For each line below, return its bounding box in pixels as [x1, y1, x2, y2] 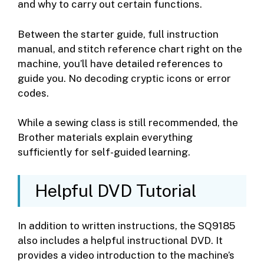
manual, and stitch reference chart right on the [18, 42, 242, 55]
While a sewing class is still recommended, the [18, 117, 238, 129]
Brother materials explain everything [18, 131, 193, 144]
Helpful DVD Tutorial [35, 180, 196, 201]
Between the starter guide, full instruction [18, 28, 219, 40]
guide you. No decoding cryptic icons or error [18, 72, 231, 84]
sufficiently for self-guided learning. [18, 146, 190, 159]
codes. [18, 87, 49, 99]
